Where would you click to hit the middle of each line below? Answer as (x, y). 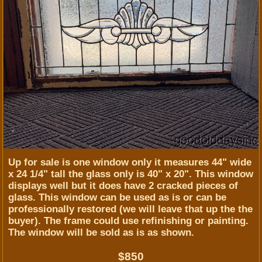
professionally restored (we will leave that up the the (130, 209)
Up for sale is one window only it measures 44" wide (130, 162)
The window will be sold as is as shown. (101, 232)
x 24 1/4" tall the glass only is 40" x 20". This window (131, 174)
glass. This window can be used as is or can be (117, 197)
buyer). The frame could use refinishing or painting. (128, 220)
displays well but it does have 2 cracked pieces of (123, 185)
